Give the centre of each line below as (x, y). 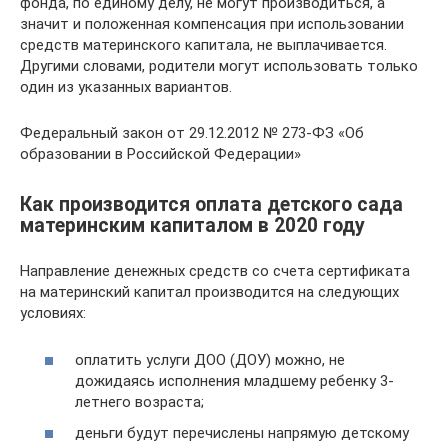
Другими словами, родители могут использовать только (219, 65)
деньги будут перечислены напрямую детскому (242, 433)
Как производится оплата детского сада (211, 204)
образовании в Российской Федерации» (160, 153)
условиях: (53, 313)
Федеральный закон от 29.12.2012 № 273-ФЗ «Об (192, 132)
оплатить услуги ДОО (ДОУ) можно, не (210, 359)
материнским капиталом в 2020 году (192, 225)
